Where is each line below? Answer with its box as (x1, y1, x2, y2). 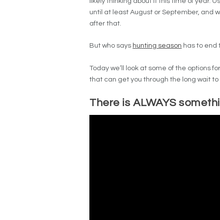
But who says (89, 42, 133, 50)
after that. (89, 20, 121, 27)
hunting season (133, 42, 182, 50)
